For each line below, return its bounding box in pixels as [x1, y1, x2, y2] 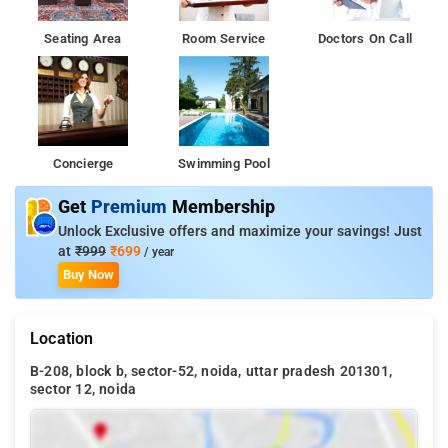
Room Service [182, 30, 266, 46]
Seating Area [44, 30, 122, 46]
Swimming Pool [178, 155, 270, 171]
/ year [141, 244, 174, 259]
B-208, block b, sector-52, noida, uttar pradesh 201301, [30, 362, 392, 380]
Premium [91, 196, 172, 217]
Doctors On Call [318, 30, 412, 46]
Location [30, 328, 94, 348]
